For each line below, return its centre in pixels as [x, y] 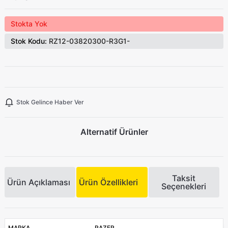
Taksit [184, 178]
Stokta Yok [29, 24]
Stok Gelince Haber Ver [50, 102]
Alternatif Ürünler [114, 132]
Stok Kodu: [28, 41]
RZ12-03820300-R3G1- [88, 41]
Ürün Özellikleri [109, 182]
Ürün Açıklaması [38, 182]
